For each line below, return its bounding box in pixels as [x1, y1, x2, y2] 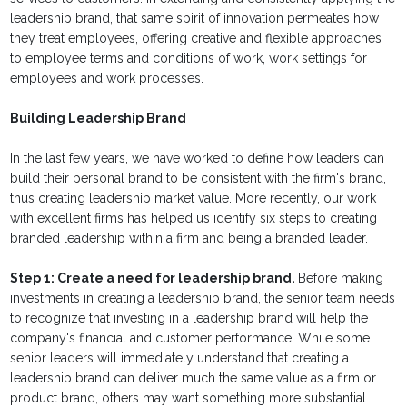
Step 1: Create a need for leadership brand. [10, 271, 299, 286]
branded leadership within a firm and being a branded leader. [10, 231, 369, 246]
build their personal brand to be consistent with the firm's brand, [10, 171, 387, 186]
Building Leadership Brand [10, 111, 187, 126]
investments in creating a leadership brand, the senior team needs [10, 291, 396, 306]
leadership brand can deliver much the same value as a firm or [10, 371, 377, 386]
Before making [298, 271, 384, 286]
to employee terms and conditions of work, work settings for [10, 51, 368, 66]
